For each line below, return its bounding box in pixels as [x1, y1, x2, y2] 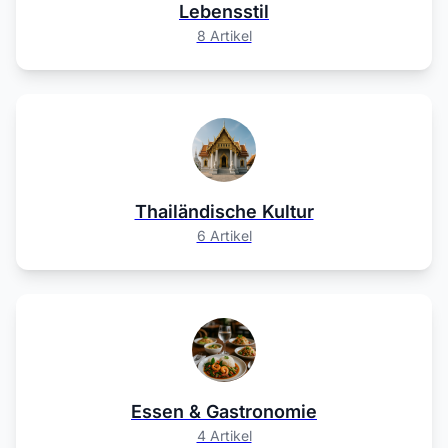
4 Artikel [196, 427, 252, 444]
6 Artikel [196, 227, 252, 244]
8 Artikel [196, 27, 252, 44]
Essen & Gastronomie [131, 401, 317, 422]
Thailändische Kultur [134, 201, 314, 222]
